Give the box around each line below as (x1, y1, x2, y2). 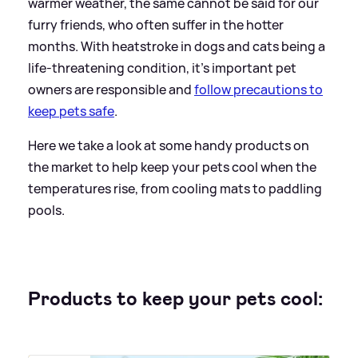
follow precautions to (194, 80, 323, 98)
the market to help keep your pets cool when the (28, 157, 316, 176)
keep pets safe (28, 101, 114, 120)
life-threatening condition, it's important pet (28, 58, 296, 77)
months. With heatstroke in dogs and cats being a (28, 37, 325, 55)
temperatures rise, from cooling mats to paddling (28, 179, 322, 197)
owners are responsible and (28, 80, 194, 98)
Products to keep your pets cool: (28, 285, 323, 312)
